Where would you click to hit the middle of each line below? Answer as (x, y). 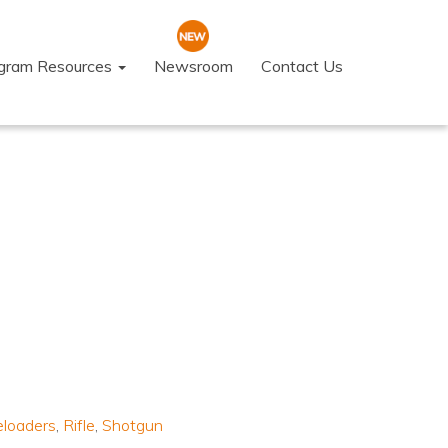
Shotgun (132, 425)
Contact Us (302, 66)
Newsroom (193, 66)
